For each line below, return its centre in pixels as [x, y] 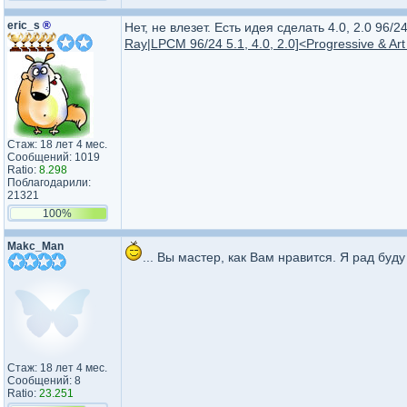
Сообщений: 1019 [54, 157]
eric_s [25, 25]
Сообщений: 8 [44, 381]
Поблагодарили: [49, 183]
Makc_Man [35, 246]
